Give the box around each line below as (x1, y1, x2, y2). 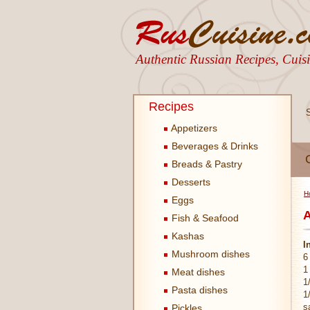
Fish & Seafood (169, 212, 239, 224)
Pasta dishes (169, 284, 228, 295)
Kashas (169, 230, 204, 241)
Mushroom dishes (169, 248, 250, 259)
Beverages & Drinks (169, 140, 258, 152)
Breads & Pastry (169, 158, 242, 170)
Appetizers (169, 122, 217, 134)
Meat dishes (169, 266, 225, 277)
